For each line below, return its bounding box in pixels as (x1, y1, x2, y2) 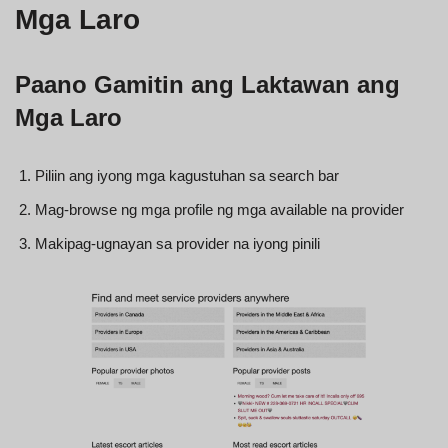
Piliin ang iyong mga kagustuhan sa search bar (35, 166, 339, 184)
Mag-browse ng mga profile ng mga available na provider (35, 200, 404, 218)
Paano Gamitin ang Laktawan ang (15, 70, 400, 98)
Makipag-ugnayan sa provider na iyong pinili (35, 234, 320, 252)
